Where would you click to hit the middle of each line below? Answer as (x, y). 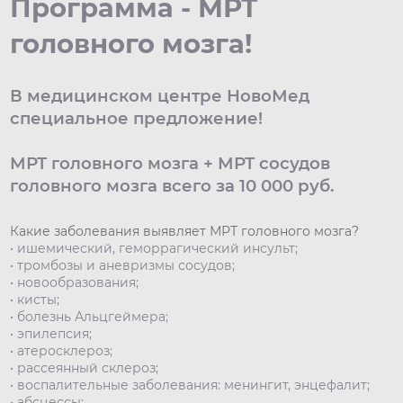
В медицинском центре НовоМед (160, 96)
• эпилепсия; (51, 334)
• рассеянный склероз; (85, 368)
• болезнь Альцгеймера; (90, 317)
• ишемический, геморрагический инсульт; (154, 249)
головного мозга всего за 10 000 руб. (172, 186)
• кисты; (35, 300)
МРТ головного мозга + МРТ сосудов (170, 164)
